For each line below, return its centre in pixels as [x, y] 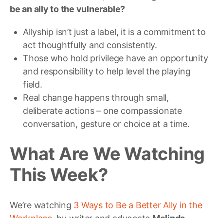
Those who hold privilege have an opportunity [116, 58]
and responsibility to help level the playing [107, 71]
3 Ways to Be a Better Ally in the [138, 205]
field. [33, 84]
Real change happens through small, [96, 97]
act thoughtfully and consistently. [90, 45]
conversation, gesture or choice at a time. [106, 124]
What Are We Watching [108, 154]
